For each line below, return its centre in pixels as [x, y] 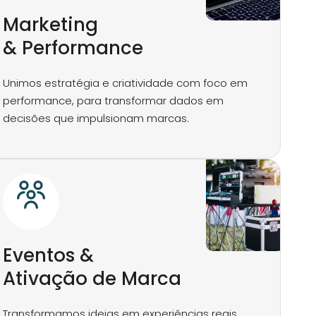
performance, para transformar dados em [114, 101]
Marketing [51, 25]
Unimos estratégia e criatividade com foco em [126, 83]
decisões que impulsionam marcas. [96, 118]
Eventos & [49, 255]
